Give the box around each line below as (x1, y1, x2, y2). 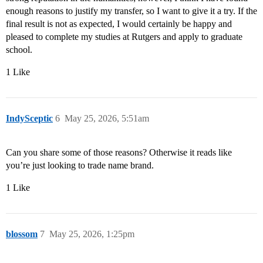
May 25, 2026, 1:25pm (49, 229, 134, 240)
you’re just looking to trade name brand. (6, 160, 154, 171)
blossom (6, 229, 38, 240)
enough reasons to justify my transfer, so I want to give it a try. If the (6, 6, 257, 16)
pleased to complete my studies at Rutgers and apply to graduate (6, 32, 242, 42)
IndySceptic (6, 113, 53, 124)
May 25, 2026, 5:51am (65, 113, 149, 124)
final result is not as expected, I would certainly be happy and (6, 19, 232, 29)
